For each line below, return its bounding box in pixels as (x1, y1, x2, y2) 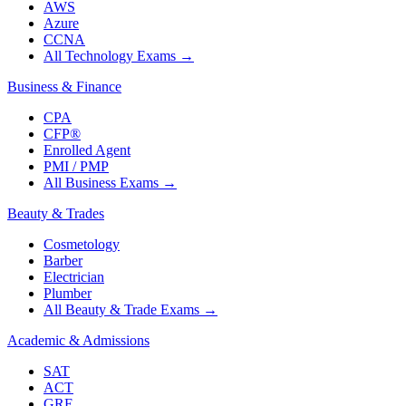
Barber (43, 253, 82, 269)
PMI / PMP (43, 159, 109, 175)
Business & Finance (7, 79, 121, 95)
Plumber (43, 285, 92, 302)
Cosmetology (43, 237, 120, 253)
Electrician (43, 269, 104, 285)
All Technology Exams (43, 48, 176, 64)
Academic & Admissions (7, 333, 150, 349)
